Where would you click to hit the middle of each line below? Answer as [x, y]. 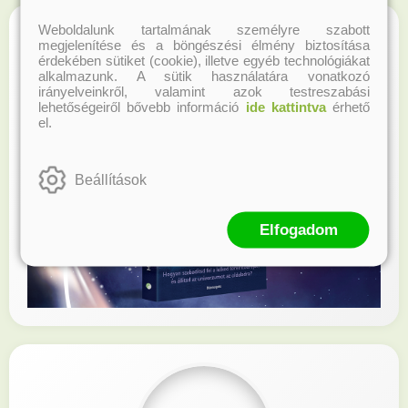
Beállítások [111, 179]
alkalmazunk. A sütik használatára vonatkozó [204, 76]
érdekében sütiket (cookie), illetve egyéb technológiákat [204, 60]
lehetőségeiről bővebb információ [142, 107]
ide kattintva [286, 107]
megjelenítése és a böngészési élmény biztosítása [204, 45]
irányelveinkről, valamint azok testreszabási [204, 91]
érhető [347, 107]
